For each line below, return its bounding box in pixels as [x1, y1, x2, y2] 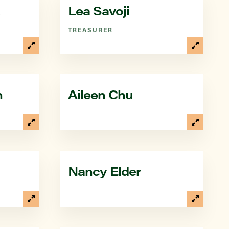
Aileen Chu [68, 86, 133, 102]
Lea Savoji [68, 2, 129, 18]
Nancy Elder [68, 163, 141, 179]
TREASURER [68, 26, 113, 34]
